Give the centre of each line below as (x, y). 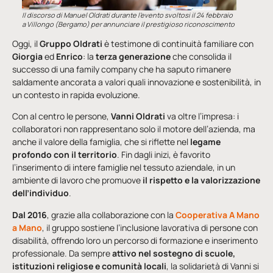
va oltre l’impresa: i (202, 116)
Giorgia (28, 56)
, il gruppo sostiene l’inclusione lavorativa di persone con (150, 227)
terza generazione (133, 56)
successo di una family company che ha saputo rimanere (122, 69)
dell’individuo (41, 193)
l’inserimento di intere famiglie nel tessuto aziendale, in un (124, 168)
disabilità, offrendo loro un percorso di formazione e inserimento (135, 240)
